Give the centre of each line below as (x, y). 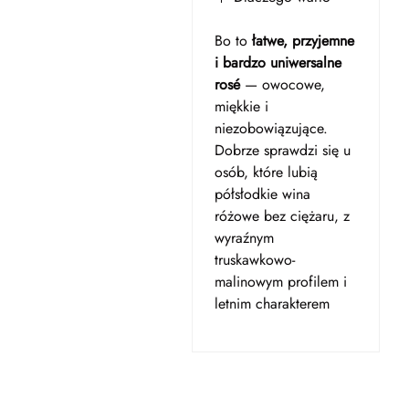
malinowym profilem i (280, 282)
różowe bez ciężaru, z (282, 216)
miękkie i (241, 106)
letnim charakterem (272, 304)
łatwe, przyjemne (303, 41)
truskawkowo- (254, 260)
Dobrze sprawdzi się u (282, 150)
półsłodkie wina (262, 194)
